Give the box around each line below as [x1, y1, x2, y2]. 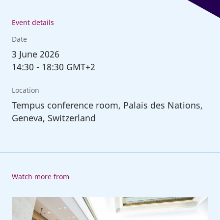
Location [11, 85, 39, 95]
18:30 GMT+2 [41, 60, 95, 73]
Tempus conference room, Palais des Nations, [11, 99, 203, 111]
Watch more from [11, 171, 69, 181]
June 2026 [19, 48, 59, 60]
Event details [11, 17, 54, 27]
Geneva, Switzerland [11, 111, 96, 124]
